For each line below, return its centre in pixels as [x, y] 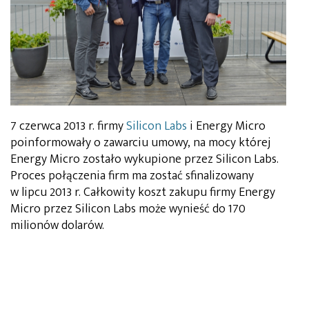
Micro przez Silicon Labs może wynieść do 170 [128, 209]
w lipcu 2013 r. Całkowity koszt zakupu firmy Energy [143, 193]
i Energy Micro [226, 127]
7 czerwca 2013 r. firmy [68, 127]
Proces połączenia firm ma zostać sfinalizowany [132, 176]
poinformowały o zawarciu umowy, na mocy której [141, 143]
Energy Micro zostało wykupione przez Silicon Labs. [144, 160]
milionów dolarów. [57, 226]
